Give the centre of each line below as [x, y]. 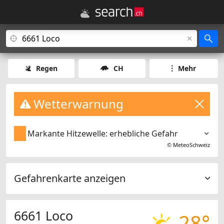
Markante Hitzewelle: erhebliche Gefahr [103, 134]
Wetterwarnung [77, 104]
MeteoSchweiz [191, 145]
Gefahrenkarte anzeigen [70, 178]
